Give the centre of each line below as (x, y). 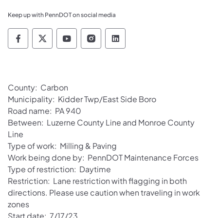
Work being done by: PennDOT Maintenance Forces (103, 157)
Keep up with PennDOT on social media (62, 15)
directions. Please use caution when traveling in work (104, 192)
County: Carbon (38, 87)
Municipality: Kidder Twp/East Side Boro (82, 99)
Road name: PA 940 (45, 110)
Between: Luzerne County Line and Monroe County (101, 122)
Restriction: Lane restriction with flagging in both (97, 181)
